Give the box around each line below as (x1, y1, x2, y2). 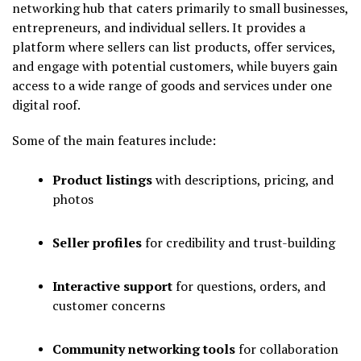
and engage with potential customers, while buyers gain (12, 56, 338, 75)
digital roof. (12, 95, 81, 114)
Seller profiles (52, 233, 142, 251)
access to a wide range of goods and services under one (12, 76, 332, 94)
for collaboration (235, 339, 338, 358)
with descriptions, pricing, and (152, 170, 334, 189)
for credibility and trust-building (142, 233, 335, 251)
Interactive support (52, 276, 172, 295)
